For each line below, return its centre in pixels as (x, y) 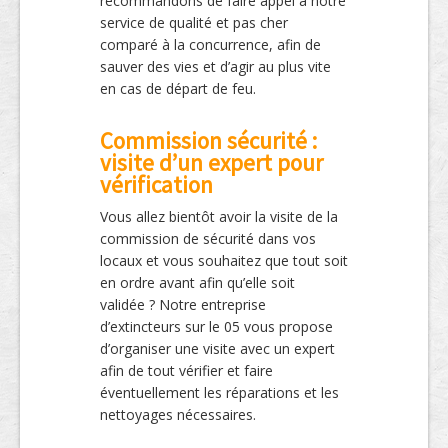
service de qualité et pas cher (194, 22)
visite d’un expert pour (211, 162)
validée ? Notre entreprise (183, 304)
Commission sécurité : (208, 140)
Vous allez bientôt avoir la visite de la (219, 216)
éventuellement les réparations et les (219, 392)
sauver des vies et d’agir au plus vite (215, 66)
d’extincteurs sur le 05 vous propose (216, 326)
